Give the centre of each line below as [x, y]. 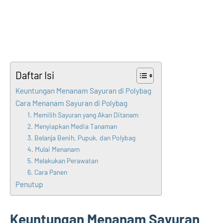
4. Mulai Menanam [54, 149]
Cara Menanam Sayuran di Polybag [71, 103]
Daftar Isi [35, 75]
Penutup [29, 184]
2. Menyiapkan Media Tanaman [72, 126]
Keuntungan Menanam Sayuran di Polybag [83, 90]
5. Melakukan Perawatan [63, 160]
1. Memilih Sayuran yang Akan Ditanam [83, 114]
